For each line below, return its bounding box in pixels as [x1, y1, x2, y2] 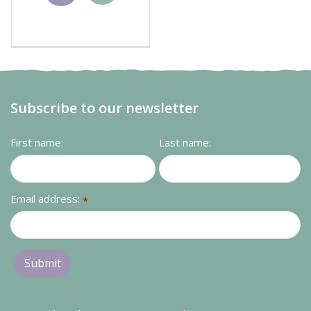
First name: [10, 135, 63, 149]
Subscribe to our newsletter [10, 98, 199, 117]
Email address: [10, 191, 83, 205]
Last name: [159, 135, 211, 149]
